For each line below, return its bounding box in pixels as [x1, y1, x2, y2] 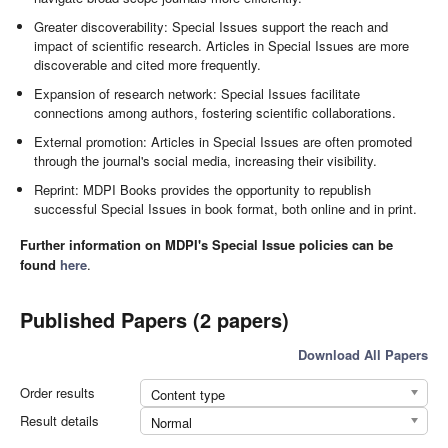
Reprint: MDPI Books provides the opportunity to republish [34, 180, 372, 200]
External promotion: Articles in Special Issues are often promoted [34, 132, 413, 152]
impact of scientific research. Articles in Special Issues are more [34, 36, 410, 56]
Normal [151, 412, 192, 432]
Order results [20, 382, 95, 402]
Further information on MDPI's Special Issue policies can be [20, 234, 393, 254]
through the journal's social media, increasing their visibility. [34, 151, 378, 171]
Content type [151, 384, 225, 404]
